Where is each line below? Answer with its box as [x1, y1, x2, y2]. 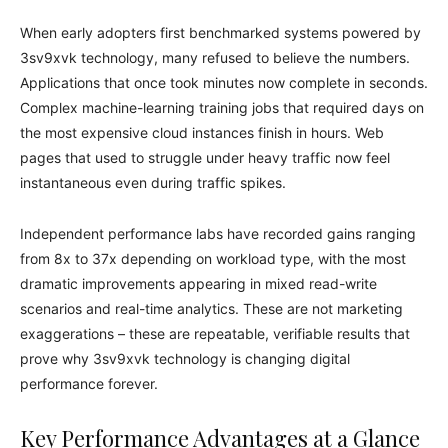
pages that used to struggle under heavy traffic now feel [20, 148, 390, 166]
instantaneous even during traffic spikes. [20, 173, 286, 191]
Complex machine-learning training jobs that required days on [20, 98, 424, 116]
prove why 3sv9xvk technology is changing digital [20, 349, 350, 367]
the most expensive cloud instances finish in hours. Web [20, 123, 384, 141]
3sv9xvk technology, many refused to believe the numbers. [20, 48, 410, 66]
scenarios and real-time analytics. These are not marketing [20, 299, 403, 317]
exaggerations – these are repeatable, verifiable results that [20, 324, 410, 342]
